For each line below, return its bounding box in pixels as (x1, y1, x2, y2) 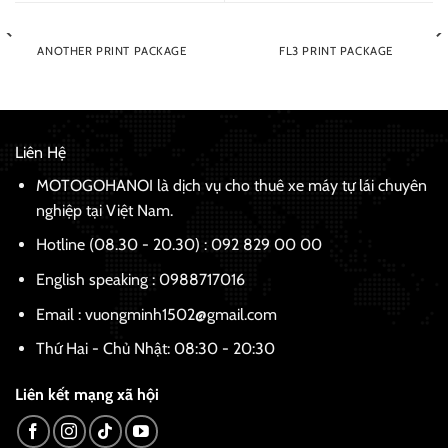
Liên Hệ (15, 142, 66, 162)
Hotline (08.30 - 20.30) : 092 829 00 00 (35, 235, 322, 255)
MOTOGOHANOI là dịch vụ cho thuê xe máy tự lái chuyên (35, 175, 427, 195)
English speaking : (35, 269, 159, 289)
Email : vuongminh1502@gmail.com (35, 304, 277, 324)
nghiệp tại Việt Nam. (35, 200, 173, 220)
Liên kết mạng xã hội (15, 384, 159, 404)
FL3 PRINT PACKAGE (279, 44, 393, 59)
